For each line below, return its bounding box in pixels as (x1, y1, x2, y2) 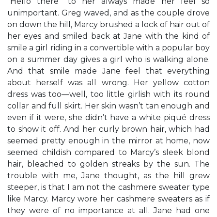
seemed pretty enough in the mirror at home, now (7, 136, 210, 145)
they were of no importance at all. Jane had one (7, 206, 210, 215)
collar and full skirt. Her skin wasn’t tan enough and (7, 101, 210, 110)
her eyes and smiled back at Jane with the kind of (7, 31, 210, 41)
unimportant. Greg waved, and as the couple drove (7, 8, 210, 17)
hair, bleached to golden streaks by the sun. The (7, 159, 210, 169)
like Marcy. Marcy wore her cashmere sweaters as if (7, 194, 210, 203)
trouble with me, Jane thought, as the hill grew (7, 171, 210, 180)
